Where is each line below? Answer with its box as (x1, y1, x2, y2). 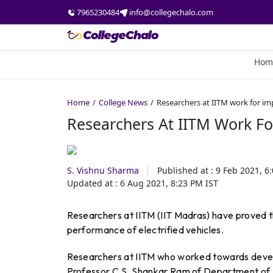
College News (98, 97, 147, 108)
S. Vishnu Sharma (66, 165, 139, 177)
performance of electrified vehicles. (66, 224, 224, 236)
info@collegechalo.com (129, 6, 213, 18)
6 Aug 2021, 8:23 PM (119, 177, 203, 190)
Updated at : (66, 177, 118, 190)
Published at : (157, 165, 213, 177)
